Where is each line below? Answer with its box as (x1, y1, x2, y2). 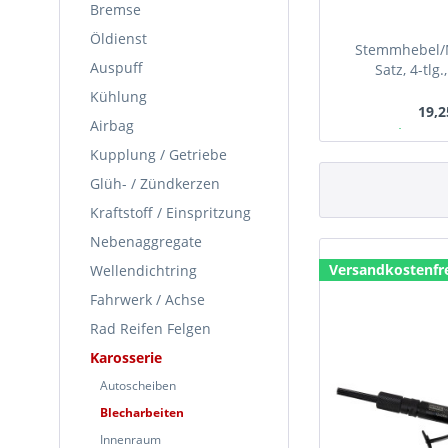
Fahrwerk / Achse (90, 290, 205, 309)
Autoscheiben (100, 377, 176, 394)
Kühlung (90, 87, 147, 106)
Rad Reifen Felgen (90, 319, 211, 338)
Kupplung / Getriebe (90, 145, 227, 164)
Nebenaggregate (90, 232, 202, 251)
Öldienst (90, 29, 147, 48)
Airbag (90, 116, 134, 135)
